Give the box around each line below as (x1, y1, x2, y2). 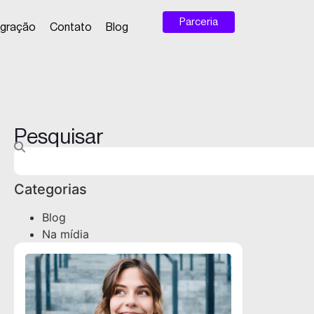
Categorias (14, 181, 87, 198)
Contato (49, 22, 92, 33)
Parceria (179, 17, 218, 27)
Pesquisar (14, 126, 104, 147)
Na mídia (42, 227, 89, 241)
